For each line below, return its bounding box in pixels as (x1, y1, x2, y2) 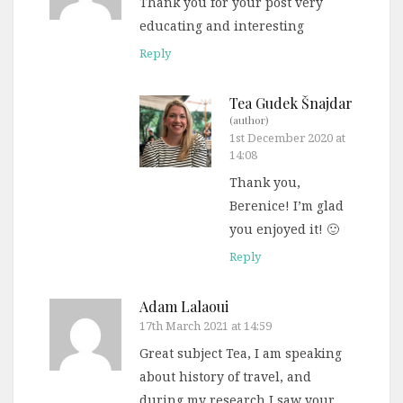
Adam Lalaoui (139, 297, 228, 317)
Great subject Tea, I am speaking (139, 345, 342, 363)
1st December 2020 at (229, 130, 345, 147)
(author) (229, 112, 269, 128)
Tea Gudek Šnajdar (229, 94, 353, 113)
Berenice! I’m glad (229, 197, 344, 215)
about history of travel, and (139, 368, 311, 386)
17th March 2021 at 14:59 (139, 318, 272, 335)
